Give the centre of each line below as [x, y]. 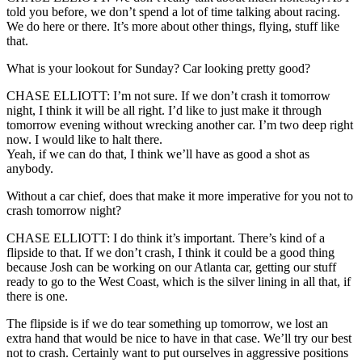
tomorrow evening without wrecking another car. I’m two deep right [180, 124]
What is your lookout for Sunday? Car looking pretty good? [158, 68]
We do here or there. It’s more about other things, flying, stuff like [173, 26]
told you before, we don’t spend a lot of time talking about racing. [173, 11]
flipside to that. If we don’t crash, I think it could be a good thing [170, 252]
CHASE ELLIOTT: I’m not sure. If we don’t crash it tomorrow [168, 95]
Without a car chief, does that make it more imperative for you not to [180, 196]
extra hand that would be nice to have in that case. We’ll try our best [179, 338]
